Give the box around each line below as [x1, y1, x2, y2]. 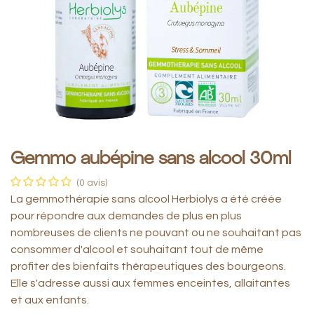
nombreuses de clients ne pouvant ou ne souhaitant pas [11, 227, 301, 238]
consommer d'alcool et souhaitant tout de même [11, 244, 264, 255]
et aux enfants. [11, 294, 89, 306]
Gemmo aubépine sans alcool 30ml [11, 151, 291, 168]
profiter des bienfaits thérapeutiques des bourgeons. [11, 261, 286, 272]
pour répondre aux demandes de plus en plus [11, 210, 242, 221]
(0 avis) [76, 178, 107, 188]
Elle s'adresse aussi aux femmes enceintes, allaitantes [11, 278, 290, 289]
